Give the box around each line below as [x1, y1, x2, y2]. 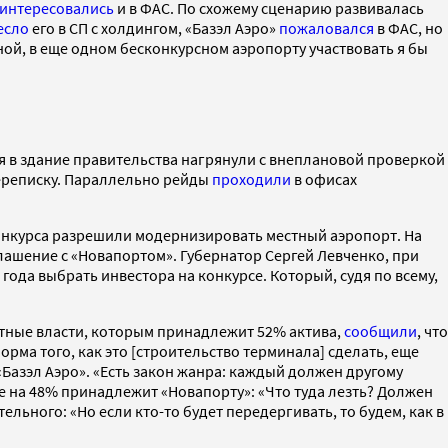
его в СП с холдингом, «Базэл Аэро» [29, 18, 279, 39]
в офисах [291, 168, 357, 189]
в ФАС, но [374, 18, 443, 39]
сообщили [344, 320, 417, 341]
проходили [212, 168, 291, 189]
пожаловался [279, 18, 374, 39]
